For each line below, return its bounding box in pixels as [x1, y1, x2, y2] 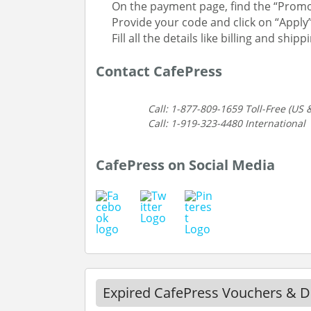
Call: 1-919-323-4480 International [148, 117, 305, 130]
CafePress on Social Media [96, 155, 275, 174]
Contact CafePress [96, 62, 222, 81]
